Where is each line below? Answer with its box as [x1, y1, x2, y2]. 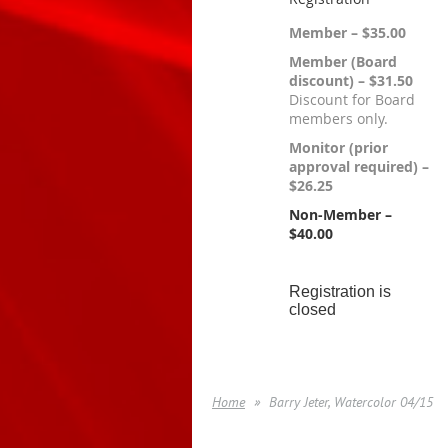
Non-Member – [289, 205, 392, 224]
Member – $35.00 [289, 23, 406, 42]
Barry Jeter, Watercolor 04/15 [269, 393, 433, 411]
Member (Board [289, 52, 397, 71]
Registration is [289, 283, 391, 300]
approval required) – [289, 157, 429, 176]
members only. [289, 109, 388, 128]
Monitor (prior [289, 138, 388, 157]
